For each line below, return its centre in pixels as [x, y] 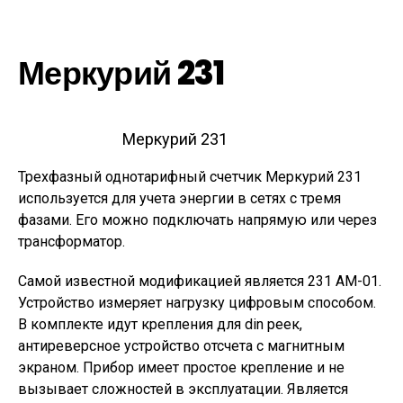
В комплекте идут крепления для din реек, [160, 324]
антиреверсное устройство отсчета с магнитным [181, 346]
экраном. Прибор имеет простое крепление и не [181, 367]
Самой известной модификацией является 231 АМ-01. [200, 281]
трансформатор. [72, 242]
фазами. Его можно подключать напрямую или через [197, 220]
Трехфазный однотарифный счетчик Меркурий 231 [190, 177]
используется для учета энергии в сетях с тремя [179, 198]
